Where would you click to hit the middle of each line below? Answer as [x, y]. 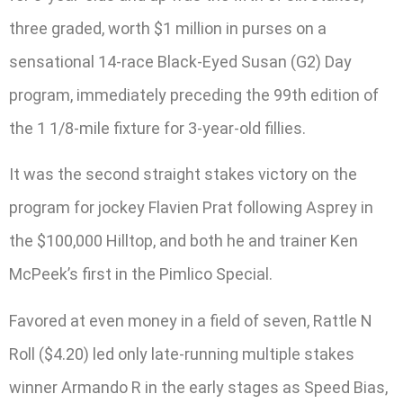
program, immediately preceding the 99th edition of [194, 94]
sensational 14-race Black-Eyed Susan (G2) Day [180, 61]
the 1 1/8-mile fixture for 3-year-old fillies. [157, 128]
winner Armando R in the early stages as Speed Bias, [198, 387]
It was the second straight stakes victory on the [183, 175]
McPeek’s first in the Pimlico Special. [141, 274]
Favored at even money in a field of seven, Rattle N [191, 320]
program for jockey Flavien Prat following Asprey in [191, 208]
